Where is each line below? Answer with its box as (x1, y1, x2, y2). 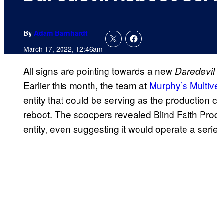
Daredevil (175, 64, 215, 77)
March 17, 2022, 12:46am (23, 44, 103, 54)
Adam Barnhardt (34, 28, 88, 38)
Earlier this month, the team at (23, 78, 149, 92)
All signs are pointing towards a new (23, 64, 175, 77)
